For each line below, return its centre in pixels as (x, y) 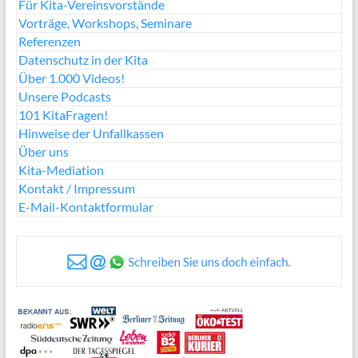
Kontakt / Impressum (76, 188)
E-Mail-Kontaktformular (86, 207)
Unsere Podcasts (64, 96)
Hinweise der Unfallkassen (91, 133)
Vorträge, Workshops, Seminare (105, 23)
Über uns (43, 151)
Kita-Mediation (61, 170)
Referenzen (49, 41)
